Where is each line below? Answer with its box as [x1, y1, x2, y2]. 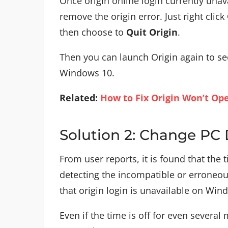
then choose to [60, 25, 126, 38]
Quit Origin [126, 25, 178, 38]
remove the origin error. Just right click [60, 10, 227, 22]
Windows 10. [60, 66, 115, 79]
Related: [60, 91, 100, 104]
